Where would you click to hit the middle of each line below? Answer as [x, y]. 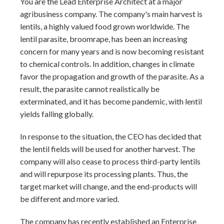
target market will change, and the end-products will [108, 186]
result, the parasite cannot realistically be [90, 89]
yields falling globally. [57, 114]
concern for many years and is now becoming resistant [112, 51]
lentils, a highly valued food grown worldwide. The [105, 26]
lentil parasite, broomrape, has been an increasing [104, 39]
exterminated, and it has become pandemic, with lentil [111, 101]
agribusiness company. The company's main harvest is [111, 14]
